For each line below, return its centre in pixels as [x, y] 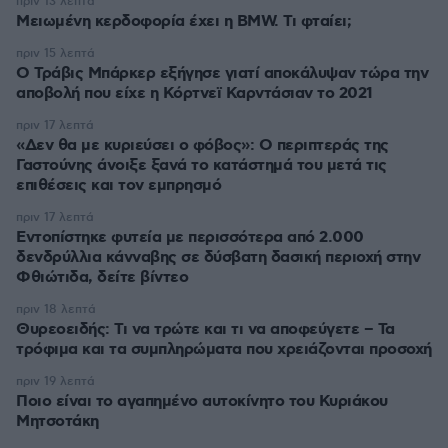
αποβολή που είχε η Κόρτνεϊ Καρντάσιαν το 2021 [194, 93]
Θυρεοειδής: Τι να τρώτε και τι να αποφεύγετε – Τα [205, 329]
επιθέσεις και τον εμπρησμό [118, 185]
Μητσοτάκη [57, 421]
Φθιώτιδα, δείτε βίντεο [102, 277]
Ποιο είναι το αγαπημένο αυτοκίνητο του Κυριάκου [202, 401]
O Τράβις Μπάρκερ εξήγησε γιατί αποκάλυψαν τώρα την [222, 73]
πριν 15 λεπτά [55, 53]
